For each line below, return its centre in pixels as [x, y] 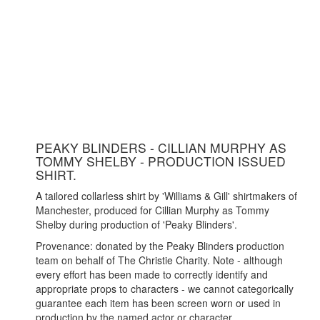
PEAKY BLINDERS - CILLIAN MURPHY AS [161, 148]
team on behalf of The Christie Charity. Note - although [159, 260]
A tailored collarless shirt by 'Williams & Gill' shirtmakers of [166, 196]
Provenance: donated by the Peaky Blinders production [160, 246]
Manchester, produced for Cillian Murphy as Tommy [152, 210]
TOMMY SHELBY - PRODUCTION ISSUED [161, 161]
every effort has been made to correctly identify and [152, 275]
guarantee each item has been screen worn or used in [158, 303]
